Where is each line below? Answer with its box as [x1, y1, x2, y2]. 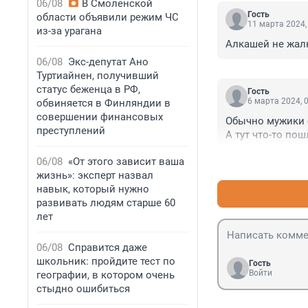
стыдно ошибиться [36, 283, 130, 295]
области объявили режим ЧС [36, 11, 179, 23]
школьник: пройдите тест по [36, 255, 175, 267]
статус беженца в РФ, [36, 83, 140, 96]
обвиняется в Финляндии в [36, 97, 170, 109]
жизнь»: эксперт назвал [36, 169, 153, 181]
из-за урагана [36, 25, 102, 37]
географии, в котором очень [36, 269, 175, 281]
